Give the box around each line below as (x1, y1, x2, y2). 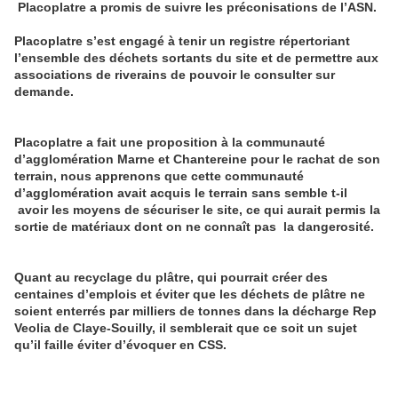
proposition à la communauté (143, 135, 325, 150)
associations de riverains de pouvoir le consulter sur (14, 68, 335, 83)
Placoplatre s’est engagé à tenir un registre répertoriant (14, 34, 350, 49)
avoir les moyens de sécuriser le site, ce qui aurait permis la (14, 203, 380, 218)
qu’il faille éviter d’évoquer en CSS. (14, 338, 227, 353)
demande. (14, 84, 74, 99)
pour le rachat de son (247, 152, 380, 167)
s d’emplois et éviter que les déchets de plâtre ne (67, 287, 365, 302)
